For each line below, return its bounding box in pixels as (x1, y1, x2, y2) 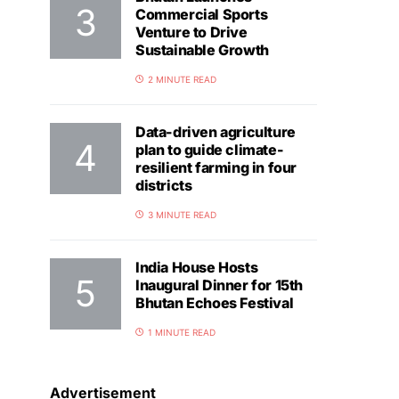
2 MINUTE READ (148, 74, 216, 85)
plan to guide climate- (135, 141, 284, 159)
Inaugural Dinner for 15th (135, 276, 303, 294)
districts (135, 176, 192, 194)
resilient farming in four (135, 159, 297, 176)
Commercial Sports (135, 5, 268, 23)
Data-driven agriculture (135, 123, 296, 141)
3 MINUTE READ (148, 209, 216, 220)
